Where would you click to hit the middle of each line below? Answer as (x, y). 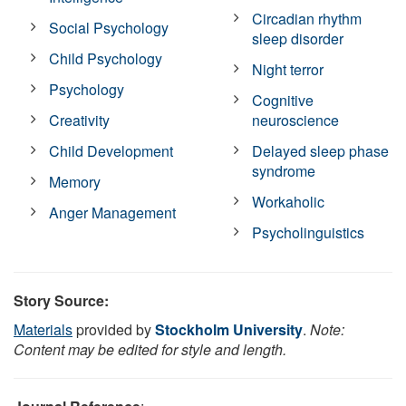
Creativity (80, 120)
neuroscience (296, 120)
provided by (114, 329)
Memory (75, 181)
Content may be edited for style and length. (150, 349)
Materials (43, 329)
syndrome (284, 170)
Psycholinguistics (309, 232)
